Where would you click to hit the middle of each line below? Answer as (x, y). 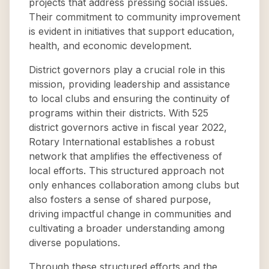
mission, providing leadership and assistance (129, 84)
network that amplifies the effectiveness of (125, 156)
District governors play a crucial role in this (127, 70)
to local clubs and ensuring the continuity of (129, 98)
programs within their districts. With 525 (119, 113)
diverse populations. (74, 243)
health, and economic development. (110, 46)
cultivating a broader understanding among (127, 228)
